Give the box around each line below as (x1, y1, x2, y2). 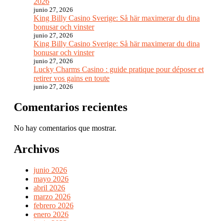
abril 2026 (34, 183, 65, 192)
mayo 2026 (34, 174, 69, 183)
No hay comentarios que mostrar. (14, 123, 116, 132)
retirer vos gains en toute (34, 74, 110, 82)
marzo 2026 (34, 192, 71, 201)
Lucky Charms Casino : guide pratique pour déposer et (34, 65, 204, 74)
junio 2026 (34, 165, 67, 174)
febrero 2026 (34, 201, 74, 210)
